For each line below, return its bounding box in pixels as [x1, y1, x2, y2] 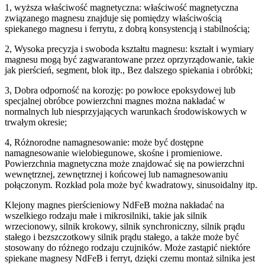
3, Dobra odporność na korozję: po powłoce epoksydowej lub [5, 85, 235, 95]
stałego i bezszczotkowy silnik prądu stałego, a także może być [5, 231, 239, 242]
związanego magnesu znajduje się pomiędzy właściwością [5, 12, 222, 23]
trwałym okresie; [5, 117, 67, 127]
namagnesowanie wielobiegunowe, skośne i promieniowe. [5, 147, 222, 158]
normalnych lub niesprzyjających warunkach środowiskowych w [5, 106, 247, 117]
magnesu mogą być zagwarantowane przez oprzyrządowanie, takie [5, 54, 254, 64]
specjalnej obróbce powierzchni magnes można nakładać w [5, 95, 225, 106]
